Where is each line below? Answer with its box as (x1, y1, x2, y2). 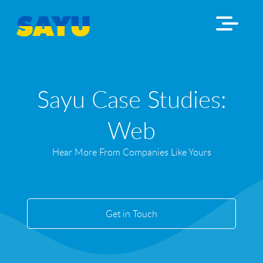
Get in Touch (106, 207, 157, 221)
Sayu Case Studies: (36, 83, 227, 115)
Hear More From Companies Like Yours (52, 146, 211, 159)
